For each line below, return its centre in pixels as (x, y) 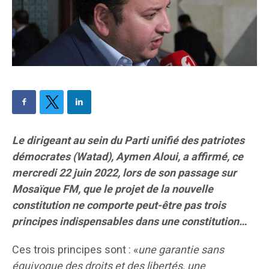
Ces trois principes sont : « (75, 250)
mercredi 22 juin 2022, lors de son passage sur (124, 174)
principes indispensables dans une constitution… (129, 222)
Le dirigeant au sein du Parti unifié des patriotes (128, 141)
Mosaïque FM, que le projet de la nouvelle (113, 190)
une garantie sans (181, 250)
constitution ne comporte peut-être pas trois (119, 206)
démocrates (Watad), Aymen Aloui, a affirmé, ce (128, 157)
